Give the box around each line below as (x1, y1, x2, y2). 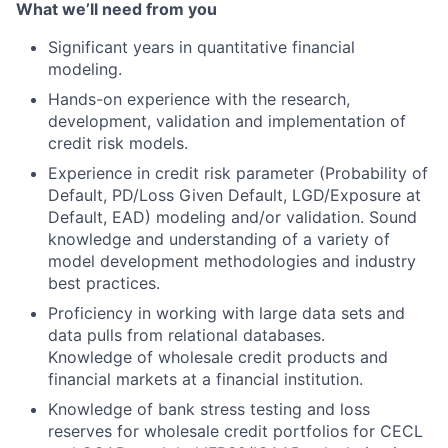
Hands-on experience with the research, (48, 89, 350, 109)
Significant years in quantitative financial (48, 37, 355, 57)
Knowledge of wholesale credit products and (48, 347, 388, 367)
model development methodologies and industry (48, 251, 416, 271)
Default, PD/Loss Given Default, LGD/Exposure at (48, 185, 421, 205)
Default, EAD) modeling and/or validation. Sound (48, 207, 417, 227)
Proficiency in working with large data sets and (48, 303, 405, 323)
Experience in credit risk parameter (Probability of (48, 163, 428, 183)
